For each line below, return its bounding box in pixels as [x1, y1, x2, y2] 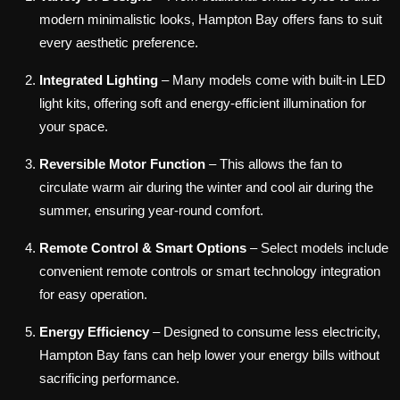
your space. [39, 119, 108, 135]
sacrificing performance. [39, 371, 179, 387]
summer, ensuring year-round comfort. [39, 203, 263, 219]
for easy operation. [39, 287, 147, 303]
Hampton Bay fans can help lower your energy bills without [39, 347, 379, 363]
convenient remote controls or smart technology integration [39, 263, 380, 279]
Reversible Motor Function [39, 156, 205, 172]
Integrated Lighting [39, 72, 158, 88]
